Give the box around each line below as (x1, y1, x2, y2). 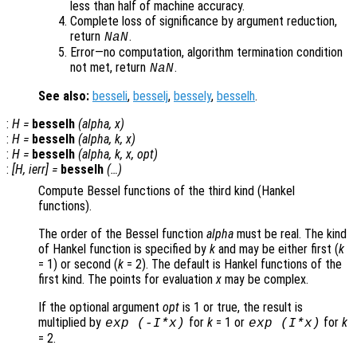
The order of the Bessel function (38, 226, 206, 242)
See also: (38, 88, 89, 104)
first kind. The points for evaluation (38, 272, 216, 288)
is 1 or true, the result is (179, 300, 303, 316)
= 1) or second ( (38, 257, 118, 273)
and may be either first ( (215, 241, 339, 257)
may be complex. (222, 272, 308, 288)
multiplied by (38, 315, 104, 331)
